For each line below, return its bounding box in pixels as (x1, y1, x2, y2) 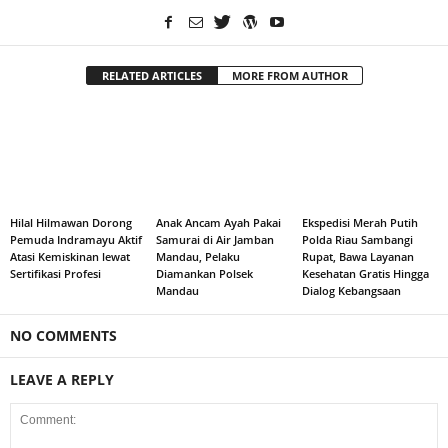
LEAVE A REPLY (10, 370, 114, 390)
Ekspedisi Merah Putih (301, 215, 418, 231)
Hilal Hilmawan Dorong (10, 215, 132, 231)
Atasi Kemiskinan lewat (10, 249, 130, 265)
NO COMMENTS (10, 326, 117, 346)
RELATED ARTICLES (101, 68, 202, 84)
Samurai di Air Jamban (155, 232, 274, 248)
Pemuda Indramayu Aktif (10, 232, 142, 248)
